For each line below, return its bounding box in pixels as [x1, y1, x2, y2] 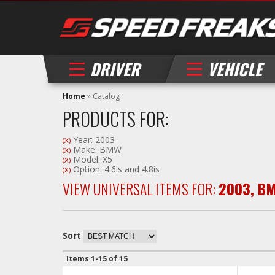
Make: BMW [71, 144, 122, 155]
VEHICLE [207, 57, 262, 81]
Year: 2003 [71, 134, 115, 145]
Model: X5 [71, 153, 112, 165]
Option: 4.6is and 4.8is [71, 163, 160, 175]
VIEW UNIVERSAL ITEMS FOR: [63, 177, 219, 199]
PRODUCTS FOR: [63, 105, 169, 133]
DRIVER [90, 57, 140, 81]
